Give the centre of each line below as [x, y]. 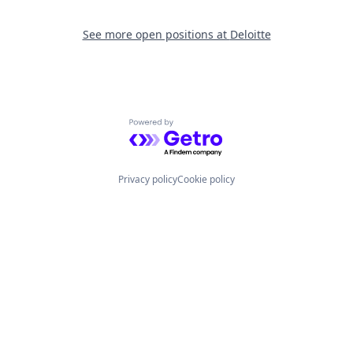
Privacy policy [148, 180]
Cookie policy [206, 180]
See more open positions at [156, 34]
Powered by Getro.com [197, 126]
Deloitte [250, 34]
